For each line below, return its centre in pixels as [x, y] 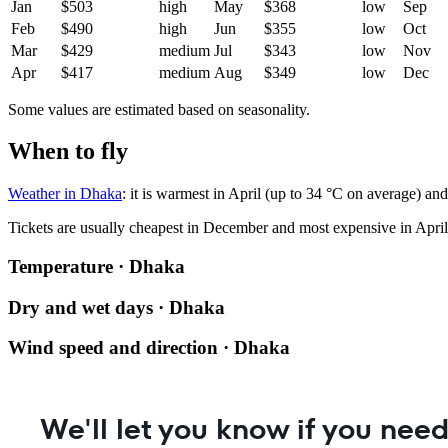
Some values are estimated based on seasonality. [159, 109]
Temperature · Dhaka [96, 267]
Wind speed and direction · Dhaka [149, 348]
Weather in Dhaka [65, 194]
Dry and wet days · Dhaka [116, 307]
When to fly [68, 151]
